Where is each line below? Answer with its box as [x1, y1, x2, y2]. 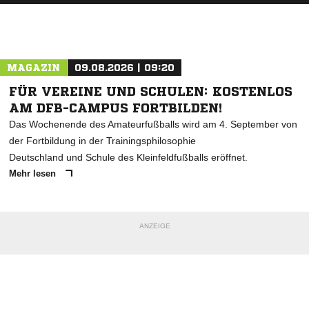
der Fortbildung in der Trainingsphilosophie [9, 134, 196, 146]
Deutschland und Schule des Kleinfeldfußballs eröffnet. [9, 151, 248, 163]
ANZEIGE [139, 221, 170, 230]
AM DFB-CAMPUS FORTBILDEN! [9, 101, 222, 114]
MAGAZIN [7, 62, 60, 72]
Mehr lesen [9, 168, 59, 179]
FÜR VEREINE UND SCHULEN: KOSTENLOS [9, 84, 292, 97]
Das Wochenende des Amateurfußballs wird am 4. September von [9, 118, 297, 130]
